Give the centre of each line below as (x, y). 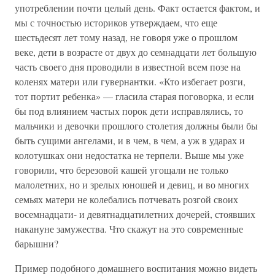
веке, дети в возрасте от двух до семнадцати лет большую (136, 52)
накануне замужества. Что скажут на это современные (129, 229)
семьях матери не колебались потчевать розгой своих (126, 199)
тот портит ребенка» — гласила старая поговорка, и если (134, 96)
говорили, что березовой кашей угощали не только (122, 170)
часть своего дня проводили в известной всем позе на (128, 67)
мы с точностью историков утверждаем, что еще (116, 22)
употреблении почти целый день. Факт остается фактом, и (137, 8)
